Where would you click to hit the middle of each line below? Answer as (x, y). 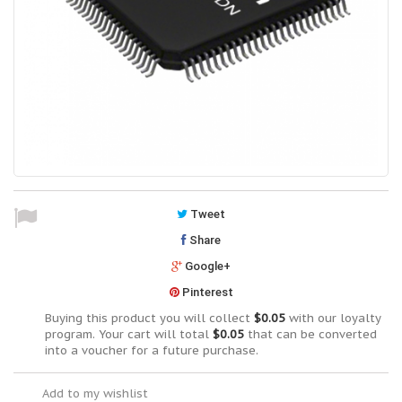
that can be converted (310, 334)
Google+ (206, 266)
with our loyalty (333, 318)
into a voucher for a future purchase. (152, 350)
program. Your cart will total (129, 334)
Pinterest (206, 292)
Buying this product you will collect (149, 318)
